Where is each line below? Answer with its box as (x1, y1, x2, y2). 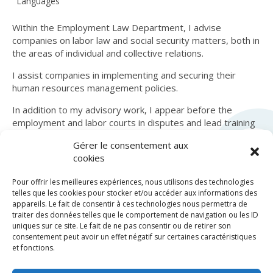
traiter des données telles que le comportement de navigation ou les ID (12, 210, 258, 220)
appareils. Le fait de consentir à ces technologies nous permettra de (12, 199, 247, 209)
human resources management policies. (12, 82, 178, 94)
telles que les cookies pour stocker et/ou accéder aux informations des (12, 188, 257, 198)
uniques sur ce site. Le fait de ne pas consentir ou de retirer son (12, 221, 231, 231)
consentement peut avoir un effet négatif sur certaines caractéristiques (12, 232, 256, 242)
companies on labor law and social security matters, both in (12, 34, 260, 46)
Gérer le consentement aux (73, 139, 188, 151)
